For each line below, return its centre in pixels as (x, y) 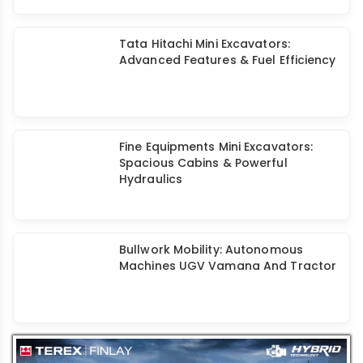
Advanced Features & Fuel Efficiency (228, 60)
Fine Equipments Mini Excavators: (216, 147)
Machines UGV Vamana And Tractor (228, 266)
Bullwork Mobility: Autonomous (211, 250)
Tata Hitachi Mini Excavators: (205, 44)
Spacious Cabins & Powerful (203, 163)
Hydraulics (151, 179)
